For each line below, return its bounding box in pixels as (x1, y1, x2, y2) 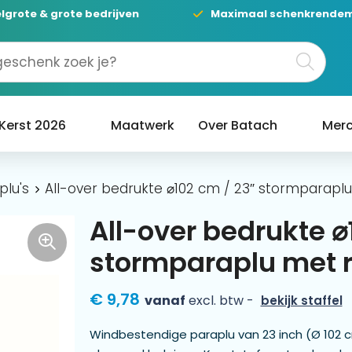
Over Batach (197, 115, 277, 134)
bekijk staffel (260, 291, 343, 309)
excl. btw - (185, 291, 254, 310)
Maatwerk (110, 115, 174, 134)
